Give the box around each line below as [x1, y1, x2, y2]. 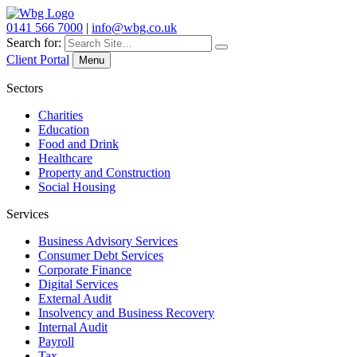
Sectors [6, 81, 43, 95]
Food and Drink [38, 137, 119, 151]
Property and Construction [38, 166, 171, 179]
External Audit [38, 292, 112, 305]
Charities [38, 108, 83, 122]
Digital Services [38, 277, 118, 291]
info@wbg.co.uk [92, 21, 177, 34]
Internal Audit [38, 320, 108, 334]
